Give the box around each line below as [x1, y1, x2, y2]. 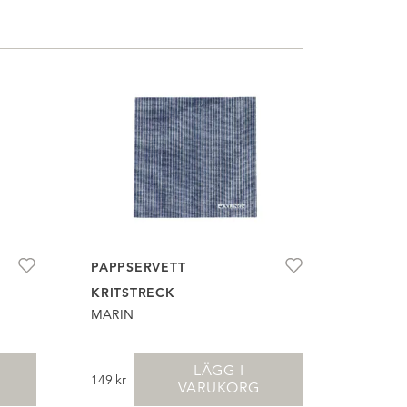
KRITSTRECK [91, 283, 175, 301]
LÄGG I [193, 361, 244, 380]
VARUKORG [177, 378, 260, 397]
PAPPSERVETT [91, 258, 186, 275]
